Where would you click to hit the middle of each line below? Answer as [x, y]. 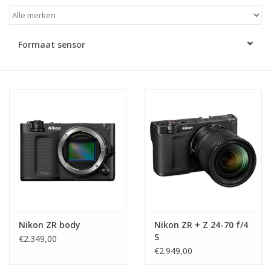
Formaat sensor [52, 44]
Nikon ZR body [50, 225]
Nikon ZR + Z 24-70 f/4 [201, 225]
